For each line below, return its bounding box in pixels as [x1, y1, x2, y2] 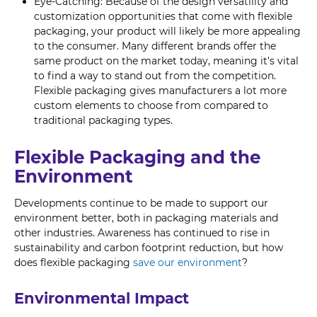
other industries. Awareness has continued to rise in [14, 226, 270, 240]
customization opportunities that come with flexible [34, 10, 292, 23]
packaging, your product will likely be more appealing [34, 25, 301, 38]
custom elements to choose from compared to [34, 99, 268, 113]
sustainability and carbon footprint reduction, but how [14, 241, 283, 255]
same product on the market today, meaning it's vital [34, 54, 299, 68]
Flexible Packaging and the [14, 146, 260, 168]
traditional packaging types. [34, 114, 173, 127]
